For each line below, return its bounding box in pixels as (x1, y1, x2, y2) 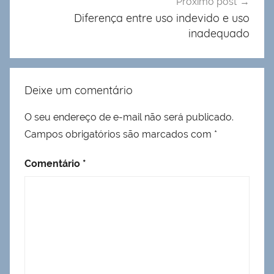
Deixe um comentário (24, 83, 133, 97)
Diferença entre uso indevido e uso (74, 11, 250, 26)
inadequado (188, 26, 250, 41)
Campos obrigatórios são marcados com (24, 128, 214, 140)
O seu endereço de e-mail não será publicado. (24, 111, 234, 123)
